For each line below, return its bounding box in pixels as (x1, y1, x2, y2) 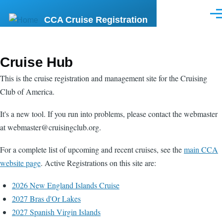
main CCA (184, 144, 218, 155)
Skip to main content (9, 2, 82, 11)
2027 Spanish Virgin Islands (12, 207, 101, 217)
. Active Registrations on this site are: (41, 158, 156, 168)
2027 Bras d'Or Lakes (12, 193, 81, 204)
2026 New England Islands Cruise (12, 180, 119, 190)
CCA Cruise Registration (44, 15, 148, 25)
